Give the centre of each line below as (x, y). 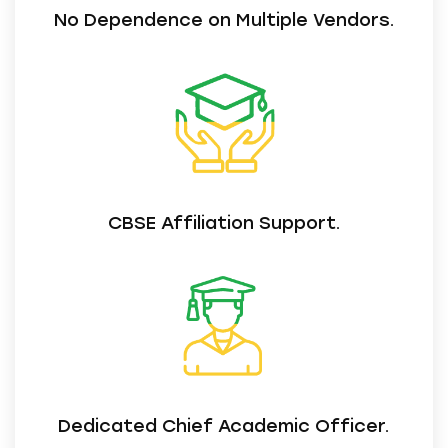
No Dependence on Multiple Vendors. (224, 20)
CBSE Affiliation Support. (224, 222)
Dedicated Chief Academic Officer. (224, 425)
